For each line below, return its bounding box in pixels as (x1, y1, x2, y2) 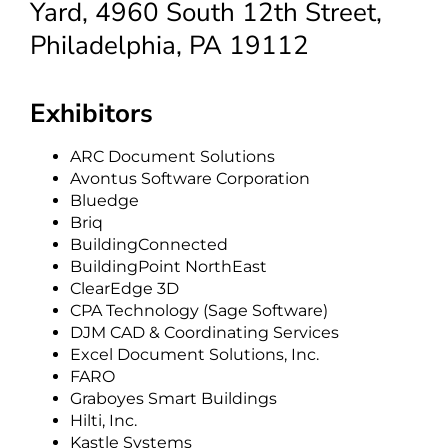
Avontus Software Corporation (70, 168, 310, 188)
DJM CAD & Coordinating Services (70, 322, 339, 342)
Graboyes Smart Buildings (70, 388, 277, 408)
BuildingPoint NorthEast (70, 256, 267, 276)
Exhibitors (30, 95, 153, 131)
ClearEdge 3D (70, 278, 179, 298)
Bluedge (70, 190, 139, 210)
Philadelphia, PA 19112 (30, 28, 309, 64)
